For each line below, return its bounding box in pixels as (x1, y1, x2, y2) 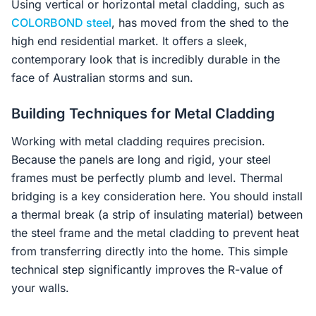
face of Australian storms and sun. (11, 71, 193, 85)
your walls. (11, 281, 69, 295)
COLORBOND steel (11, 16, 111, 30)
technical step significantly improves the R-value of (11, 262, 283, 276)
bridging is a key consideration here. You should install (11, 189, 303, 203)
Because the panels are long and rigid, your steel (11, 152, 271, 166)
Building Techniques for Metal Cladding (11, 105, 275, 122)
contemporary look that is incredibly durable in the (11, 52, 280, 66)
